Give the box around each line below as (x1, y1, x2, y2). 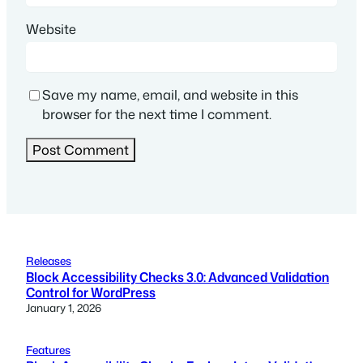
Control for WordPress (26, 283, 156, 302)
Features (26, 342, 70, 358)
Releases (26, 253, 71, 269)
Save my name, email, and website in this (42, 85, 298, 105)
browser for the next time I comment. (42, 105, 271, 124)
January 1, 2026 (26, 300, 101, 316)
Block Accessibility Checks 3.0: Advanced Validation (26, 267, 329, 287)
